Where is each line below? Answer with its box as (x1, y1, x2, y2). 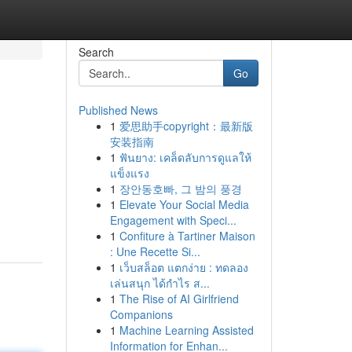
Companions (109, 306, 173, 322)
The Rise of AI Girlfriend (119, 291, 239, 306)
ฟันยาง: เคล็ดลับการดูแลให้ (119, 149, 251, 165)
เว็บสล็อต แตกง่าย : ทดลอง (119, 259, 248, 275)
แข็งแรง (109, 165, 149, 181)
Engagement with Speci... (109, 212, 236, 228)
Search (78, 44, 114, 60)
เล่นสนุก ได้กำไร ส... (109, 275, 210, 291)
